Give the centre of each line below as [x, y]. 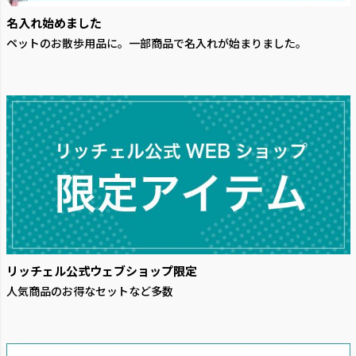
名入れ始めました [54, 22]
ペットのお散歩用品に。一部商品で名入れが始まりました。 [156, 43]
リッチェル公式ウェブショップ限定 [101, 271]
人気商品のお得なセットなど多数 [89, 291]
